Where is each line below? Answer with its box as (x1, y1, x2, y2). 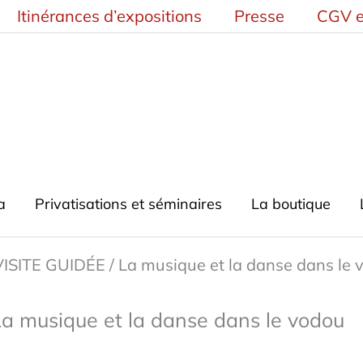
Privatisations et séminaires (34, 194, 222, 213)
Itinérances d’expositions (17, 6, 202, 26)
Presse (234, 6, 284, 26)
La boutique (250, 194, 331, 213)
